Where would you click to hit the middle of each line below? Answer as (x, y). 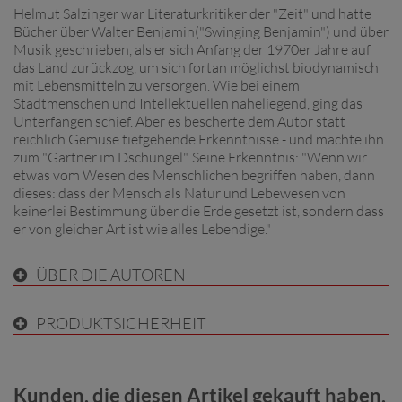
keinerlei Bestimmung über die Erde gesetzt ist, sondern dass (199, 210)
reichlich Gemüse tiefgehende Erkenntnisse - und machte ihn (199, 139)
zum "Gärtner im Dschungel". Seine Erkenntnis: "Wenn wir (190, 157)
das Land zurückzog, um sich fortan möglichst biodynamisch (196, 67)
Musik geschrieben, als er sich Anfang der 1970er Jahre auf (192, 49)
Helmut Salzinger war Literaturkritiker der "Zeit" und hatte (192, 13)
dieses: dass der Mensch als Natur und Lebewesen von (179, 192)
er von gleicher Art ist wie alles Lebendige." (142, 228)
